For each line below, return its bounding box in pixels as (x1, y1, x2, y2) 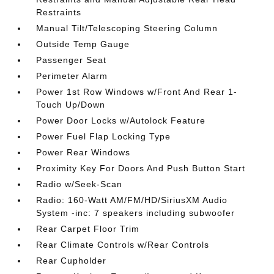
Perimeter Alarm (36, 70, 108, 81)
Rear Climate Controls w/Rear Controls (36, 239, 210, 250)
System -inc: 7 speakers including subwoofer (36, 207, 235, 218)
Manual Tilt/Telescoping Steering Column (36, 23, 218, 33)
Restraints (36, 7, 82, 17)
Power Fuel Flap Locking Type (36, 131, 171, 141)
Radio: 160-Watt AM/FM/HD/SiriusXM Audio (36, 194, 228, 205)
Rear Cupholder (36, 255, 107, 265)
